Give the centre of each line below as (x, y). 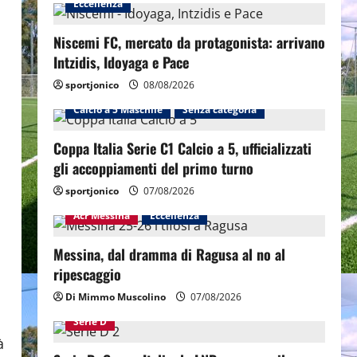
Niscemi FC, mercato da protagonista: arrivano (189, 42)
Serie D (90, 322)
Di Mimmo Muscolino (115, 297)
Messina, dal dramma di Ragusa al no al (169, 254)
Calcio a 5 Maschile (118, 110)
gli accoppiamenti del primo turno (153, 168)
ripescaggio (87, 274)
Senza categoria (219, 110)
